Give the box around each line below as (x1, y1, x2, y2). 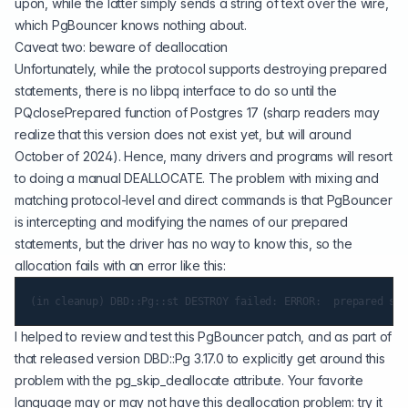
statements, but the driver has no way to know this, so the (15, 236, 352, 251)
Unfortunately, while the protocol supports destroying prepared (15, 61, 387, 76)
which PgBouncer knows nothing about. (15, 17, 247, 33)
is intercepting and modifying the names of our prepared (15, 214, 348, 229)
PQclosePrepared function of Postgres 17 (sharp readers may (15, 105, 380, 120)
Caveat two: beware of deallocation (15, 39, 229, 55)
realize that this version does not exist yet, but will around (15, 127, 352, 142)
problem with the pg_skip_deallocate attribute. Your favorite (15, 372, 363, 388)
